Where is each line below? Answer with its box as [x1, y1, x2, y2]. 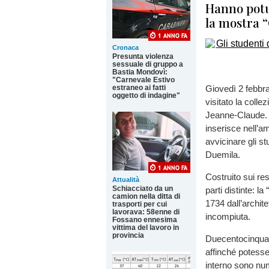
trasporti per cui [112, 200, 167, 208]
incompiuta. [205, 211, 250, 222]
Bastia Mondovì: [112, 68, 168, 76]
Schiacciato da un [112, 184, 173, 193]
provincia [112, 231, 144, 240]
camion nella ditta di [112, 192, 180, 201]
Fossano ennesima [112, 216, 177, 224]
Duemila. [205, 150, 240, 160]
